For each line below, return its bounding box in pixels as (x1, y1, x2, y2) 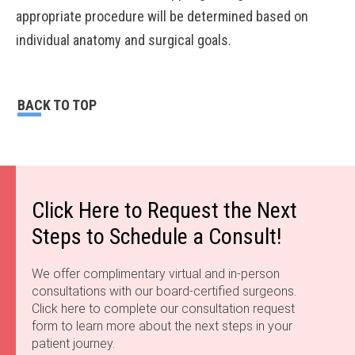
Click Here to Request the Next (32, 197, 297, 223)
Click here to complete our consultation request (32, 301, 295, 316)
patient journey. (32, 336, 115, 351)
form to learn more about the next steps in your (32, 319, 292, 334)
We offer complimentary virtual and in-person (32, 266, 280, 281)
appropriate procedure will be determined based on (16, 8, 308, 25)
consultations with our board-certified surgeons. (32, 284, 296, 299)
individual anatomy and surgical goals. (16, 32, 231, 48)
